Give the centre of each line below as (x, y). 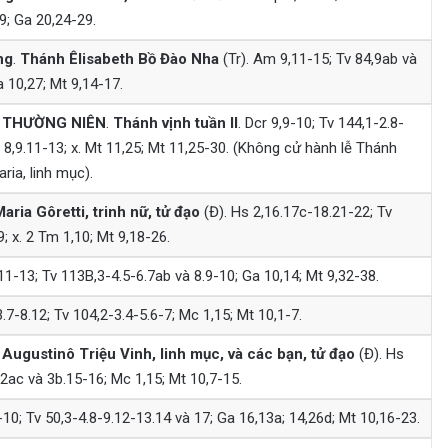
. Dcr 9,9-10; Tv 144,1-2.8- (320, 122)
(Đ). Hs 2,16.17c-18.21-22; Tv (295, 211)
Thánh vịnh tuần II (175, 122)
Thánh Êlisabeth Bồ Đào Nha (119, 58)
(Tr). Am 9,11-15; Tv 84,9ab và (317, 58)
